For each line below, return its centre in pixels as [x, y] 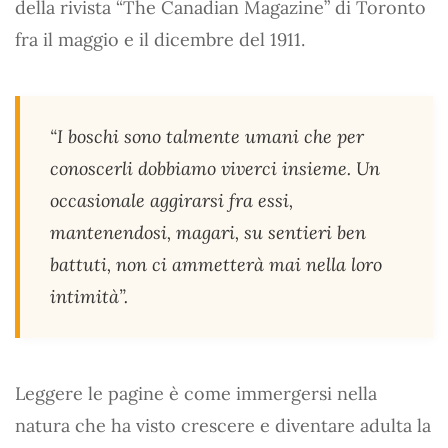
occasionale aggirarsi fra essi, [171, 200]
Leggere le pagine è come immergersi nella [196, 393]
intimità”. [89, 296]
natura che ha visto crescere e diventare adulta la [223, 425]
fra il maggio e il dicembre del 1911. [160, 39]
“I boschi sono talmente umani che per [207, 136]
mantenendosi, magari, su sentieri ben [208, 232]
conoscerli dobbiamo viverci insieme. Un [215, 168]
